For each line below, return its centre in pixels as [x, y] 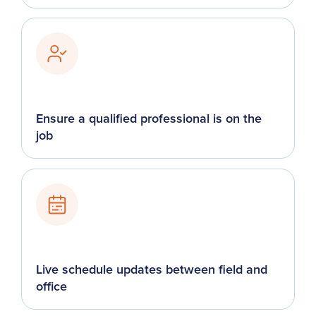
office [51, 286]
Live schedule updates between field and [152, 269]
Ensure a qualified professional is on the [149, 119]
